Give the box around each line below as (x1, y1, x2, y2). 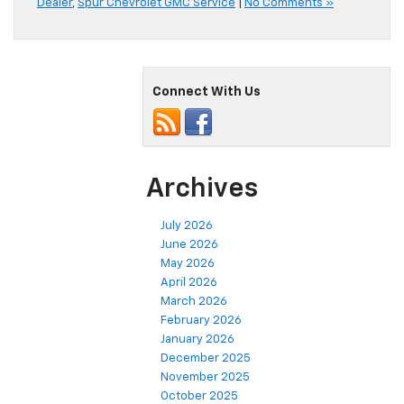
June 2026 (161, 239, 218, 252)
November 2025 (161, 372, 250, 384)
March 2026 (161, 296, 227, 308)
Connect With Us (152, 86, 261, 99)
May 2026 (161, 258, 215, 271)
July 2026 (161, 220, 213, 233)
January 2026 (161, 334, 234, 346)
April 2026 (161, 277, 217, 289)
